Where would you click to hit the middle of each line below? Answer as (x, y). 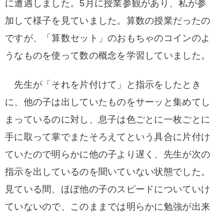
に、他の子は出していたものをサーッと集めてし (108, 102)
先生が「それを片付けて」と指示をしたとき (103, 85)
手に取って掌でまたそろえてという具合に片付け (108, 137)
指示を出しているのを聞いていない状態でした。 (108, 172)
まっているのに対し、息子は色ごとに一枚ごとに (108, 119)
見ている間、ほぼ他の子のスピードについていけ (108, 189)
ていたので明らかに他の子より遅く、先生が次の (108, 154)
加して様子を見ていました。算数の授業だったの (108, 21)
